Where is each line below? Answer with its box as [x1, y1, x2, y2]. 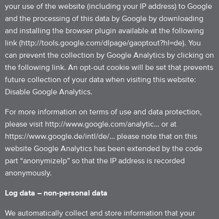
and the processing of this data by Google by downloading [5, 15, 203, 22]
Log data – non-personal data [5, 189, 108, 197]
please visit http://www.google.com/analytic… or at [5, 120, 176, 128]
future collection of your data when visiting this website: [5, 76, 196, 84]
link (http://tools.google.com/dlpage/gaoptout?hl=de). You [5, 39, 201, 47]
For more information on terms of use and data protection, [5, 108, 202, 116]
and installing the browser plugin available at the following [5, 27, 204, 35]
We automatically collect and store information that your [5, 209, 195, 217]
